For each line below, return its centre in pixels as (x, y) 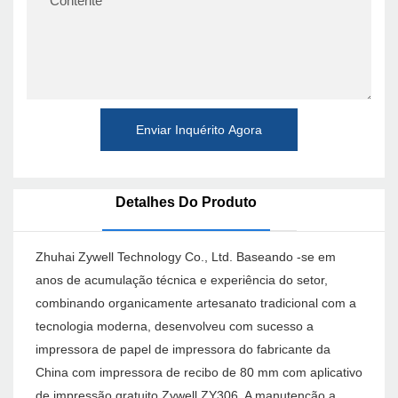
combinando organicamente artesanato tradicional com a (196, 303)
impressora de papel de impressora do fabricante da (183, 350)
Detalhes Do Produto (186, 203)
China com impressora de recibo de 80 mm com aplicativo (199, 373)
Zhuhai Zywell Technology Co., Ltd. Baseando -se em (186, 257)
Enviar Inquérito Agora (199, 129)
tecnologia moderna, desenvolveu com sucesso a (175, 326)
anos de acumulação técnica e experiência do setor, (182, 280)
